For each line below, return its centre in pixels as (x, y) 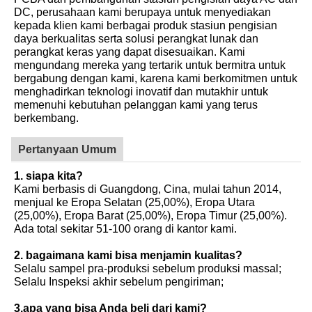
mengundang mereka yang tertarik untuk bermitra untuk (150, 64)
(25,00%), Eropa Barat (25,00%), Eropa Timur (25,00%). (150, 215)
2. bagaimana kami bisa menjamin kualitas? (128, 255)
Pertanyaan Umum (67, 149)
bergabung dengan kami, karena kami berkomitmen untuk (156, 78)
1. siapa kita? (48, 175)
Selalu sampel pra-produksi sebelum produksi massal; (148, 268)
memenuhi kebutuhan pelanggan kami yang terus (136, 104)
